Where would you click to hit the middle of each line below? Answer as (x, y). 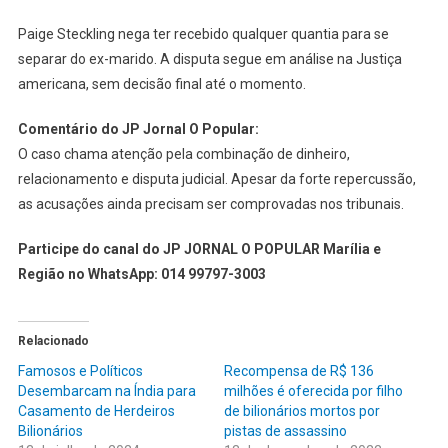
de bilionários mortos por (302, 410)
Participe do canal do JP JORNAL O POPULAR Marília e (199, 248)
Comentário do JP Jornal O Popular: (138, 128)
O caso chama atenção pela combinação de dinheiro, (183, 153)
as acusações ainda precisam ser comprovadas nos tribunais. (210, 203)
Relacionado (53, 340)
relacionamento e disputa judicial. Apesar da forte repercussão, (216, 178)
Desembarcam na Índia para (106, 390)
